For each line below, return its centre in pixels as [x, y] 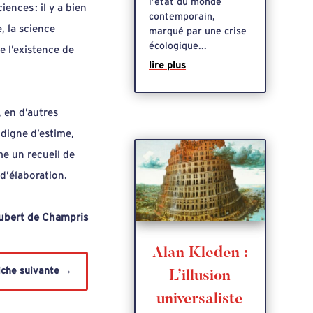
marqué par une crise [198, 31]
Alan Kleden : [200, 253]
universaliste [200, 299]
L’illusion [200, 276]
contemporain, [182, 16]
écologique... [178, 46]
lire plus [168, 65]
